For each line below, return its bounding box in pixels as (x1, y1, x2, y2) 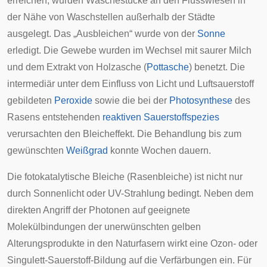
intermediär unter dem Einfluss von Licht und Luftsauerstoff (7, 79, 254, 89)
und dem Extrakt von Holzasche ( (7, 62, 147, 72)
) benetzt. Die (189, 62, 245, 72)
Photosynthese (169, 95, 232, 105)
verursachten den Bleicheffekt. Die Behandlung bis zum (7, 129, 241, 139)
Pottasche (147, 62, 189, 72)
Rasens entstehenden (7, 112, 103, 122)
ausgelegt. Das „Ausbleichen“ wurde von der (7, 29, 197, 39)
